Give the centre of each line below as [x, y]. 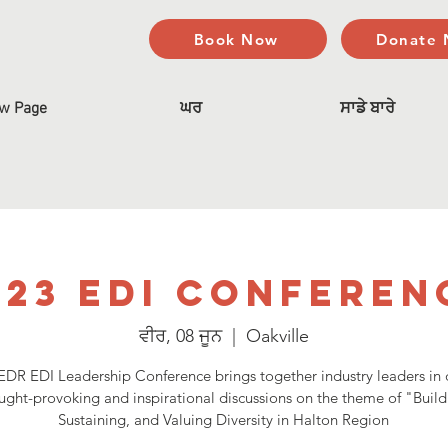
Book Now [236, 39]
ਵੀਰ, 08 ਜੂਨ [180, 335]
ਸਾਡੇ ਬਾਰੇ [367, 109]
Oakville [277, 335]
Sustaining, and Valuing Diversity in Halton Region [224, 419]
